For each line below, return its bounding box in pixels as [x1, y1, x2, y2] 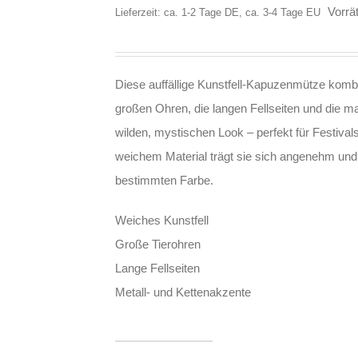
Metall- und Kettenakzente [115, 285, 251, 299]
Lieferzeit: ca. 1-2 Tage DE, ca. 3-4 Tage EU [115, 7, 320, 18]
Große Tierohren [115, 237, 201, 251]
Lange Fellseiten [115, 261, 200, 275]
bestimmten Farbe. [115, 173, 213, 187]
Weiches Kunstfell [115, 213, 209, 227]
